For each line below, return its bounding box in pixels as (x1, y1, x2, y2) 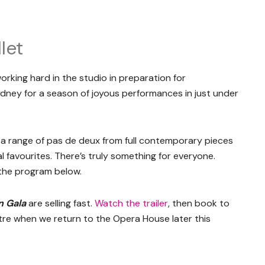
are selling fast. (28, 196, 92, 209)
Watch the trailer (95, 196, 168, 209)
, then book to (168, 196, 230, 209)
